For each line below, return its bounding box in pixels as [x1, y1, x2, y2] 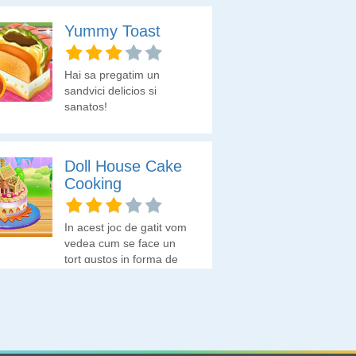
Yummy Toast [64, 22, 161, 40]
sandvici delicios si [64, 84, 157, 97]
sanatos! [64, 100, 107, 113]
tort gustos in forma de [64, 253, 178, 265]
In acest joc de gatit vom [64, 221, 187, 234]
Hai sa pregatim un [64, 68, 160, 81]
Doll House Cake [64, 157, 182, 175]
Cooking [64, 175, 122, 192]
